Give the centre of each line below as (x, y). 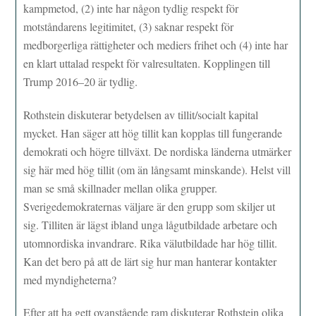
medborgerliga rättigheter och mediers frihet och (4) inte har (156, 44)
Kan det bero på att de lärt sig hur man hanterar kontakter (150, 261)
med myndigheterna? (70, 279)
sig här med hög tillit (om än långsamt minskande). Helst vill (157, 169)
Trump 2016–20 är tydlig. (81, 81)
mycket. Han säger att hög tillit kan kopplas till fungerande (153, 133)
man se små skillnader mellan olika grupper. (121, 188)
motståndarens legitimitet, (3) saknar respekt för (129, 26)
